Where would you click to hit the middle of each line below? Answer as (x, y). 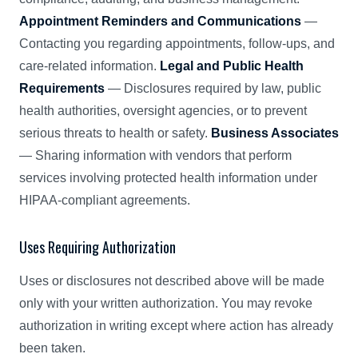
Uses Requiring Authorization (97, 247)
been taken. (52, 348)
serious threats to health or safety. (115, 133)
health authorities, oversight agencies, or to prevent (163, 111)
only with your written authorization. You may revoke (166, 303)
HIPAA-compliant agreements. (105, 200)
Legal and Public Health (232, 66)
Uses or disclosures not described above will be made (172, 281)
